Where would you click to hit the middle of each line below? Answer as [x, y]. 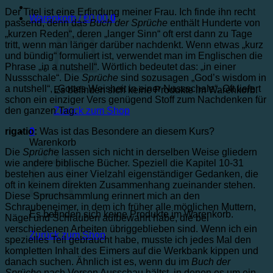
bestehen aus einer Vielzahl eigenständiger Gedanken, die [132, 174]
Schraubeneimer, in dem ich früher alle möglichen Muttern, [130, 207]
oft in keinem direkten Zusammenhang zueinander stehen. [130, 185]
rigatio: [21, 131]
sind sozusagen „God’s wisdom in [192, 77]
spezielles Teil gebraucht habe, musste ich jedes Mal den [128, 239]
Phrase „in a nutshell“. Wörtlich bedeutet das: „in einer [120, 66]
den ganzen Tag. [41, 110]
